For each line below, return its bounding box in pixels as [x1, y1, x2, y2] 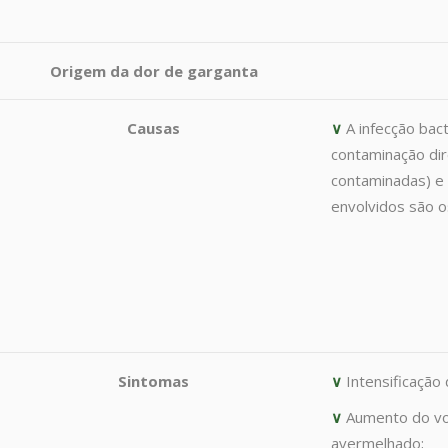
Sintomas [118, 371, 189, 391]
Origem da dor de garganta [49, 61, 258, 81]
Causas [127, 118, 180, 138]
